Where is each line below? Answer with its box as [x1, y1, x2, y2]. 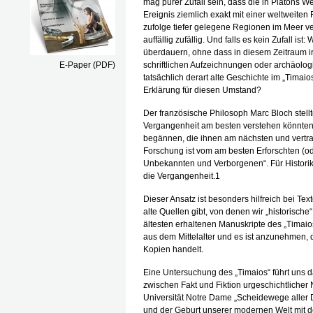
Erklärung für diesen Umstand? [143, 85, 261, 95]
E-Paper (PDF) [59, 60, 115, 70]
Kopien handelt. [143, 245, 203, 254]
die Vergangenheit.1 [143, 171, 220, 181]
